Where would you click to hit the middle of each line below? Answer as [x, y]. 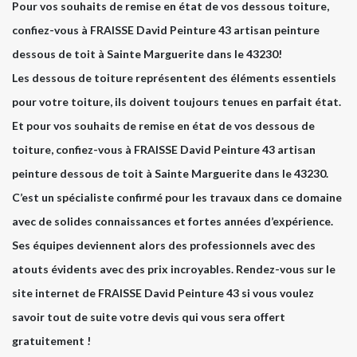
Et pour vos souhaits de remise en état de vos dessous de [163, 125]
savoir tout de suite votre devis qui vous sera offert [149, 316]
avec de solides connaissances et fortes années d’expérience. [173, 221]
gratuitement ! [51, 340]
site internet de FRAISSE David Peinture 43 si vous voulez [163, 292]
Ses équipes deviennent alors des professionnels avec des [164, 245]
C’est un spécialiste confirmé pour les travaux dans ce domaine [177, 197]
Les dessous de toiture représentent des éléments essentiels [174, 77]
